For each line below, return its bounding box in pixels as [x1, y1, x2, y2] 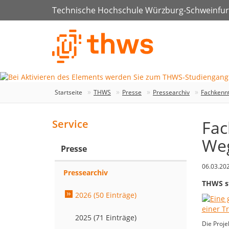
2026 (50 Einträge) [75, 190, 136, 200]
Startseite [55, 88, 82, 97]
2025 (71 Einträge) [75, 213, 136, 223]
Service [52, 117, 88, 131]
